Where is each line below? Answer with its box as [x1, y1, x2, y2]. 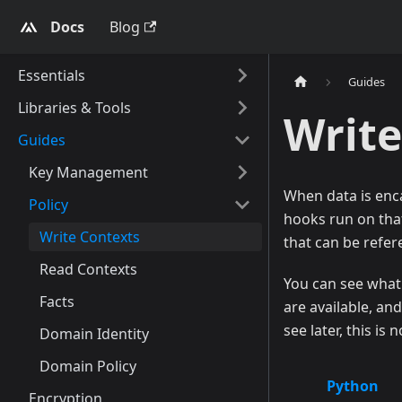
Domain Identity [39, 324, 149, 344]
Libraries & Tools [18, 98, 131, 118]
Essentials [18, 66, 85, 85]
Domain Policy [39, 356, 136, 376]
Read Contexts [39, 259, 137, 279]
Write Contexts [39, 227, 140, 247]
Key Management [29, 162, 148, 182]
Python [327, 376, 379, 397]
